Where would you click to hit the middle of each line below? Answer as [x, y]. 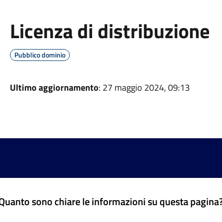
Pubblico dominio [40, 55]
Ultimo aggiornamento [54, 87]
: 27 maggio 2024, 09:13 [144, 87]
